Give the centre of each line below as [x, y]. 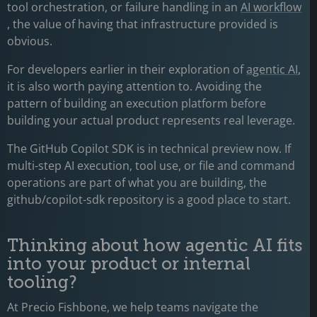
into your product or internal [129, 264]
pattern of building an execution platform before [137, 103]
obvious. [31, 41]
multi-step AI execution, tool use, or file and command [151, 166]
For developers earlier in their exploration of [127, 69]
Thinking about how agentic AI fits [155, 245]
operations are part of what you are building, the [137, 183]
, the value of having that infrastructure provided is [143, 24]
